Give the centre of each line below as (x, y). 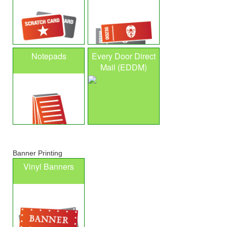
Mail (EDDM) (124, 67)
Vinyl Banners (49, 166)
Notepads (49, 56)
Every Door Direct (124, 56)
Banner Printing (37, 153)
